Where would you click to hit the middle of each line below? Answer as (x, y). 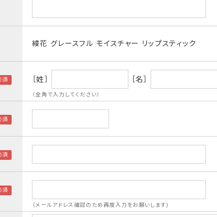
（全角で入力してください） (66, 95)
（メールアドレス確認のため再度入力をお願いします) (101, 205)
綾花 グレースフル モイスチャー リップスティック (114, 44)
